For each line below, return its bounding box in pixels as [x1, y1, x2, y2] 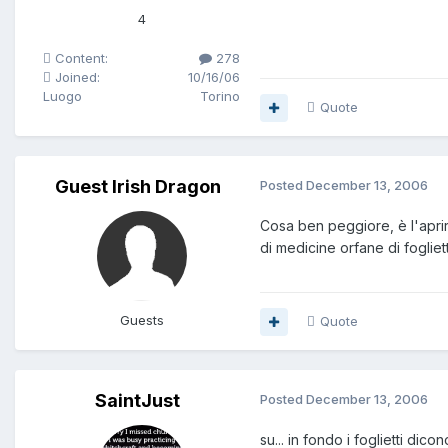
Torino [200, 88, 240, 105]
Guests [119, 312, 164, 329]
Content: [51, 50, 108, 67]
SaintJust [95, 390, 180, 412]
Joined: [51, 69, 100, 86]
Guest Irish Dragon [54, 176, 221, 198]
